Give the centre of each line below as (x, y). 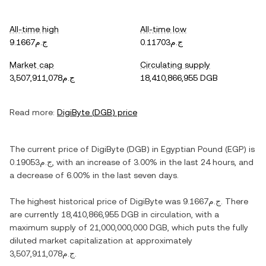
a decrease (31, 175)
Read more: (32, 112)
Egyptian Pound (192, 149)
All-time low (163, 29)
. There (235, 201)
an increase (98, 162)
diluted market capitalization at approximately (101, 240)
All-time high (34, 29)
